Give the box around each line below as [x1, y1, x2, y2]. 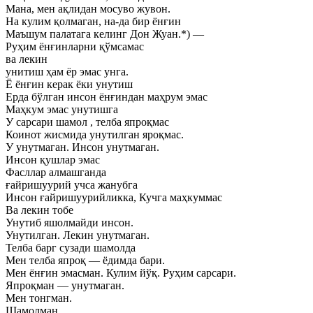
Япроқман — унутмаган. [6, 279, 124, 291]
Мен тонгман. [6, 292, 72, 304]
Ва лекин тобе [6, 204, 73, 216]
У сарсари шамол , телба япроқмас [6, 116, 169, 128]
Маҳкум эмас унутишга [6, 103, 118, 115]
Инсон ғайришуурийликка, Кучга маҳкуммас [6, 191, 222, 203]
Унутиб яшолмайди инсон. [6, 217, 133, 228]
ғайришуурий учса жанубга [6, 179, 138, 191]
